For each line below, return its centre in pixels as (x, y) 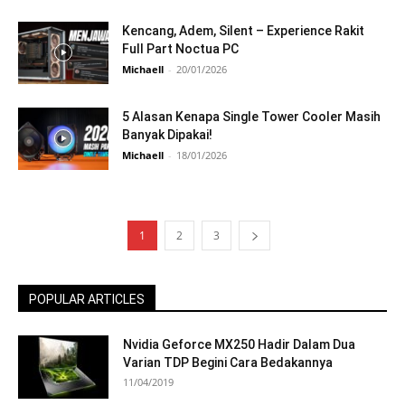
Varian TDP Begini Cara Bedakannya (228, 363)
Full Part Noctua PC (180, 49)
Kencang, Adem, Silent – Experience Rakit (243, 31)
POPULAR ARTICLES (87, 299)
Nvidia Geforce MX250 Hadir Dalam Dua (239, 344)
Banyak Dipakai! (167, 135)
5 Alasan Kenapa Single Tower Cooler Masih (251, 117)
